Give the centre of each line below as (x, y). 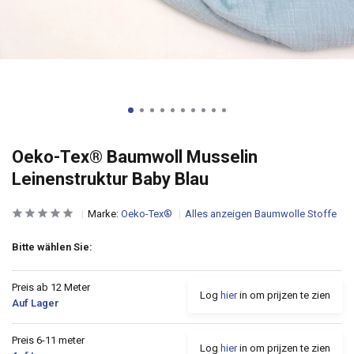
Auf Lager (36, 303)
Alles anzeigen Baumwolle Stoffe (261, 214)
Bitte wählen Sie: (52, 247)
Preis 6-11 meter (48, 340)
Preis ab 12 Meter (51, 287)
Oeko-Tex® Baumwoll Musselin (135, 157)
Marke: (104, 214)
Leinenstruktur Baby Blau (110, 179)
